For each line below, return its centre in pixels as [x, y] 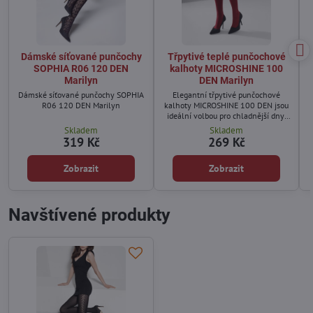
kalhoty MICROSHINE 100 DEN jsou [226, 105]
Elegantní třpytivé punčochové [226, 95]
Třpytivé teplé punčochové [226, 57]
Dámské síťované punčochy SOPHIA [81, 95]
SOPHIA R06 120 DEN [81, 69]
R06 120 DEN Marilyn [81, 105]
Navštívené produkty [89, 215]
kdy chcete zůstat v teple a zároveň [226, 126]
